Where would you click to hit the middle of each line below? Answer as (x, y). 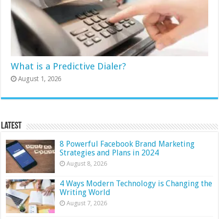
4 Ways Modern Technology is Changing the (136, 184)
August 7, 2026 (87, 203)
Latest (11, 126)
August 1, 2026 (40, 79)
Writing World (86, 193)
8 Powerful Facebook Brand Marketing (127, 144)
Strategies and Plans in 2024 (109, 153)
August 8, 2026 (87, 164)
